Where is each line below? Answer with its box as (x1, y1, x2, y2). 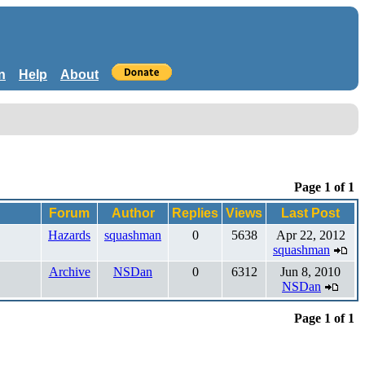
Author (111, 205, 155, 220)
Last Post (281, 205, 340, 220)
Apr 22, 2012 (272, 227, 349, 242)
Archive (48, 264, 90, 279)
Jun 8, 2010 (277, 264, 344, 279)
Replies (172, 205, 218, 220)
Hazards (48, 227, 90, 242)
